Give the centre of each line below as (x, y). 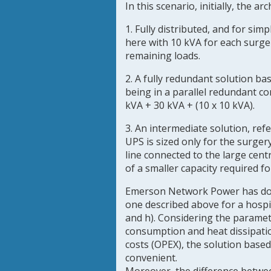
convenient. (151, 258)
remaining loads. (163, 56)
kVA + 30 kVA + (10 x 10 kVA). (190, 105)
